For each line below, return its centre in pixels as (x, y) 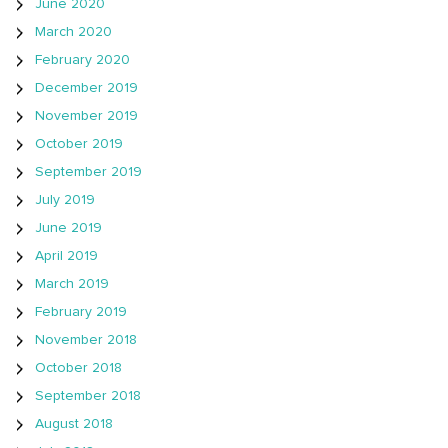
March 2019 (72, 284)
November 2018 (86, 340)
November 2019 (86, 116)
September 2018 (88, 396)
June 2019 (68, 228)
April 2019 (66, 256)
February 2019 (81, 312)
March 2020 (73, 32)
